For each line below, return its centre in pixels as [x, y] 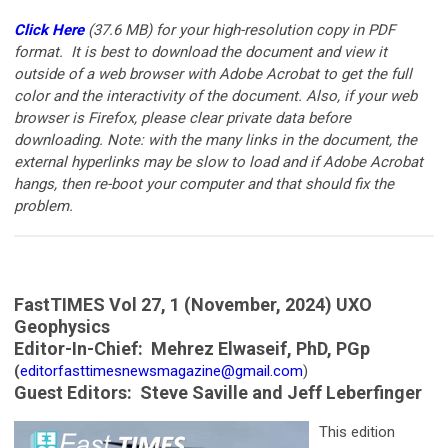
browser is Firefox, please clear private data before [182, 117]
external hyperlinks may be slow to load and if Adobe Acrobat [218, 161]
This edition [357, 431]
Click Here [49, 29]
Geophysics [62, 326]
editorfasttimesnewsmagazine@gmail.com [161, 370]
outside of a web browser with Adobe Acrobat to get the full [213, 73]
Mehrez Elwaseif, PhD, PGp [260, 348]
